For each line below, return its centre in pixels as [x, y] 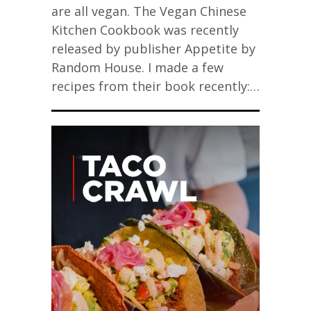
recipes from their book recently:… [155, 86]
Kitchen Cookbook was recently [145, 30]
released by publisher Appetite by [153, 49]
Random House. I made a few [137, 67]
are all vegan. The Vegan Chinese [149, 11]
